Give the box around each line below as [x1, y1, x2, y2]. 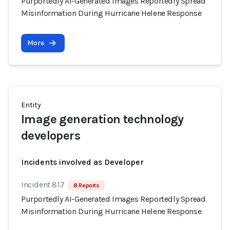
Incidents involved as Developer [21, 157, 144, 167]
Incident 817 [21, 180, 65, 189]
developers [21, 128, 81, 143]
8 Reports [73, 182, 100, 189]
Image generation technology [21, 112, 184, 126]
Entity [21, 101, 41, 109]
